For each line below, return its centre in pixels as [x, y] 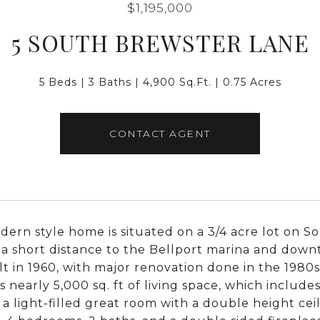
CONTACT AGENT [160, 134]
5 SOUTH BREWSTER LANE [160, 42]
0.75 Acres [252, 82]
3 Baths [110, 82]
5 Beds [58, 82]
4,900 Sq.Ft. [177, 82]
